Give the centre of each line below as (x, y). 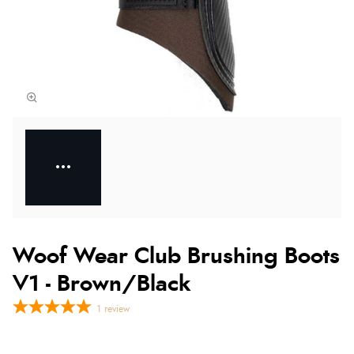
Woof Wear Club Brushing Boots (176, 256)
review (117, 309)
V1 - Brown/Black (102, 284)
